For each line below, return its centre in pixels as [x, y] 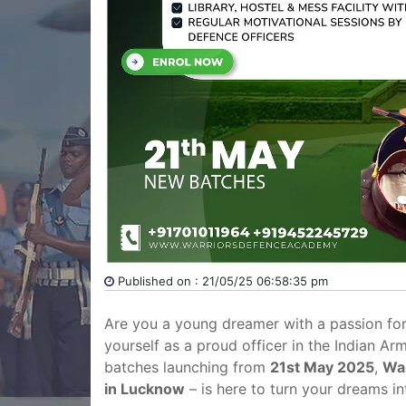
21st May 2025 [322, 367]
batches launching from [187, 367]
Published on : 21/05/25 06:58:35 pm [221, 280]
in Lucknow [145, 388]
